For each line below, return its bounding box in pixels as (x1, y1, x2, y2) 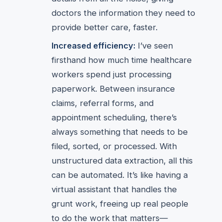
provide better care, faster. (52, 22, 158, 32)
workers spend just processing (52, 69, 171, 79)
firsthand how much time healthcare (52, 55, 192, 65)
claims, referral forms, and (52, 98, 154, 108)
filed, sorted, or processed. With (52, 141, 177, 151)
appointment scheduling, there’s (52, 112, 177, 122)
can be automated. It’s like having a (52, 170, 188, 180)
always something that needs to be (52, 127, 188, 137)
